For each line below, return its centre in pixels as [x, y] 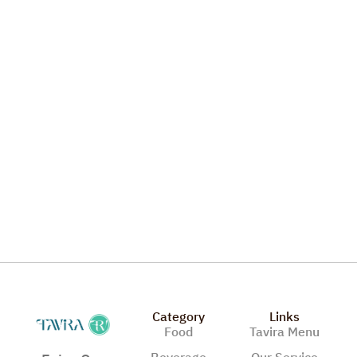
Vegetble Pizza [63, 239]
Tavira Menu [284, 332]
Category [178, 317]
